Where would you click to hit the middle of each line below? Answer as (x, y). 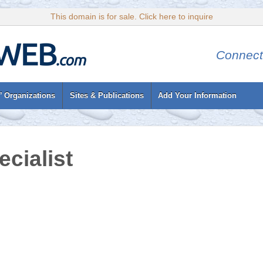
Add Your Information (198, 95)
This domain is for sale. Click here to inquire (131, 16)
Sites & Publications (107, 95)
